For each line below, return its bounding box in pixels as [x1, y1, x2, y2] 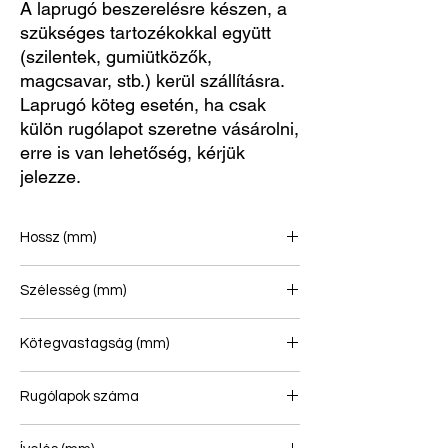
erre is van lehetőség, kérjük [20, 142, 245, 164]
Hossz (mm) [20, 230, 96, 246]
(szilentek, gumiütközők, [20, 46, 212, 68]
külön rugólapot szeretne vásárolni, [20, 118, 299, 140]
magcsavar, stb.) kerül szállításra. [20, 70, 285, 92]
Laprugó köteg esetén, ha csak [20, 94, 266, 116]
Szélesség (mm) [20, 283, 126, 299]
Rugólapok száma [20, 389, 139, 405]
